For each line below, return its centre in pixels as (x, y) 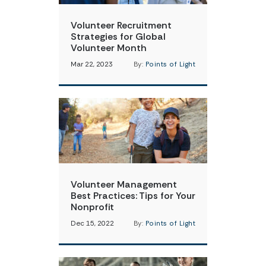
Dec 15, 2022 (92, 224)
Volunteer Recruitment (121, 25)
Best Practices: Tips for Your (133, 196)
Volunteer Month (109, 48)
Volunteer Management (124, 184)
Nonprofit (92, 207)
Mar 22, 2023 (92, 64)
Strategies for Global (118, 37)
